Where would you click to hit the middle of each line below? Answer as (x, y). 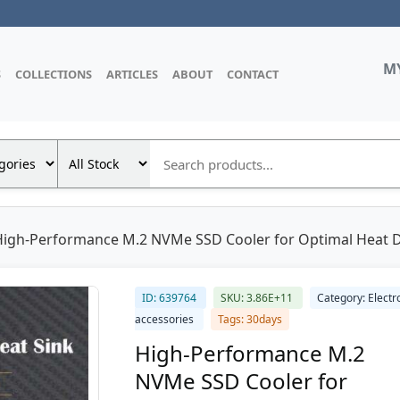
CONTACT (253, 74)
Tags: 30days (250, 319)
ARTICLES (132, 74)
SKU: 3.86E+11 (258, 298)
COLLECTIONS (54, 74)
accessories (166, 319)
